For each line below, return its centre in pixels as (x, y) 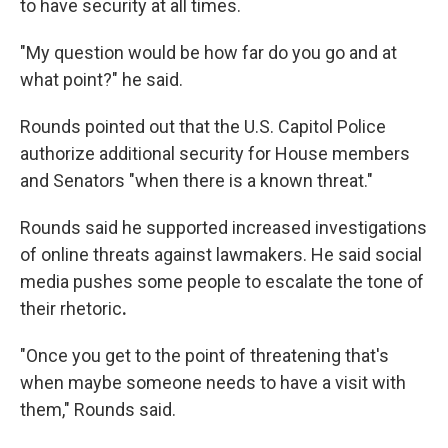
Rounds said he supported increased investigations (223, 228)
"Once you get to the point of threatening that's (204, 356)
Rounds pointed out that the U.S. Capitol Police (203, 127)
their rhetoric (71, 309)
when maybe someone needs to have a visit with (213, 383)
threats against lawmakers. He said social (257, 255)
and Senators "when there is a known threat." (196, 181)
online (65, 255)
